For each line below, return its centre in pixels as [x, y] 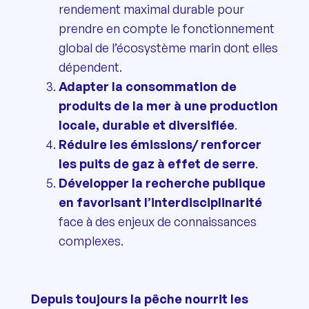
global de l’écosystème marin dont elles [168, 47]
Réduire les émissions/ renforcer [160, 144]
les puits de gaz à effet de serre [157, 163]
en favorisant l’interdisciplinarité [160, 202]
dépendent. [90, 67]
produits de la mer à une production [168, 105]
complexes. [91, 240]
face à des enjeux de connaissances [157, 221]
